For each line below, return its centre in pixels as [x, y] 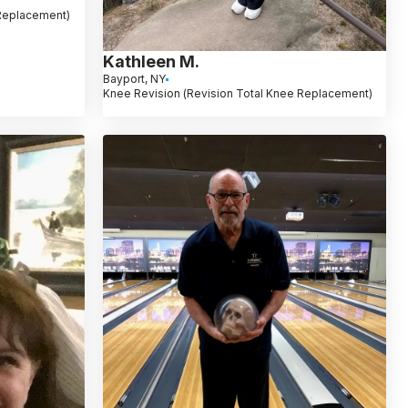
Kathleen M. [151, 62]
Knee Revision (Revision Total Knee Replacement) [237, 94]
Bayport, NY [134, 79]
